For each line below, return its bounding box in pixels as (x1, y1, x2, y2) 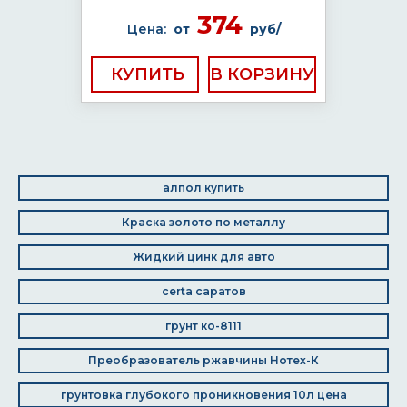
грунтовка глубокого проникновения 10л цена (60, 388, 347, 402)
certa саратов (161, 284, 246, 298)
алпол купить (163, 181, 244, 194)
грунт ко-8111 (165, 319, 242, 333)
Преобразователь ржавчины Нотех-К (88, 353, 319, 367)
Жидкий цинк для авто (132, 250, 275, 263)
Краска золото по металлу (122, 215, 285, 229)
